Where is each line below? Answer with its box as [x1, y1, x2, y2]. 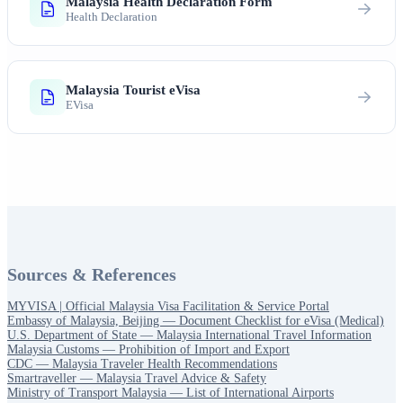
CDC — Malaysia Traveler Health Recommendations [7, 356, 277, 371]
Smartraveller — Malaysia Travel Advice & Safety [7, 371, 266, 385]
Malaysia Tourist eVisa [66, 82, 201, 97]
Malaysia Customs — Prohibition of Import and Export [7, 342, 290, 356]
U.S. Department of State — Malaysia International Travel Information [7, 327, 372, 342]
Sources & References [7, 264, 176, 284]
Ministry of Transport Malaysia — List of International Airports [7, 385, 334, 399]
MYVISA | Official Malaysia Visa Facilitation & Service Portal [7, 299, 329, 313]
